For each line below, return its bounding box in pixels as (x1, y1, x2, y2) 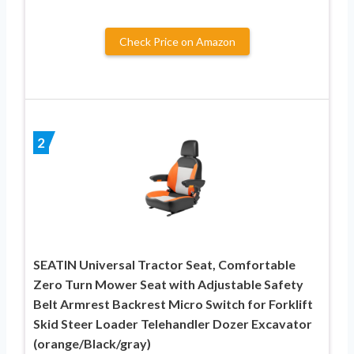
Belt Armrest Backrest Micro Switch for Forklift (33, 296, 313, 311)
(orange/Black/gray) (33, 335, 151, 351)
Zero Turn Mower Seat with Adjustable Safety (33, 276, 303, 292)
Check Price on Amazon (119, 34, 235, 48)
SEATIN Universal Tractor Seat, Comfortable (33, 256, 296, 272)
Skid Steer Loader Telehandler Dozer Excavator (33, 315, 312, 331)
